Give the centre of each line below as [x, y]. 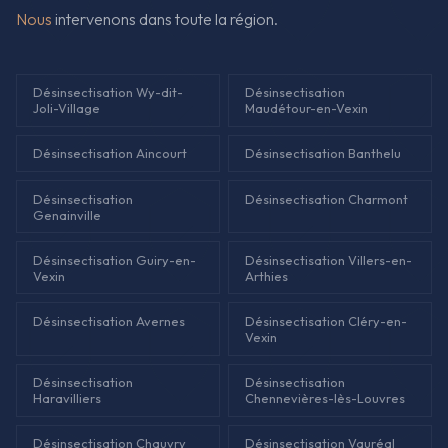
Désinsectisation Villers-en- [328, 259]
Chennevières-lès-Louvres [325, 398]
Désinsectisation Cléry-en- [326, 320]
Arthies [266, 275]
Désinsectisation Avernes [109, 320]
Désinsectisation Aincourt [110, 153]
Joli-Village [66, 108]
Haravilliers [67, 398]
